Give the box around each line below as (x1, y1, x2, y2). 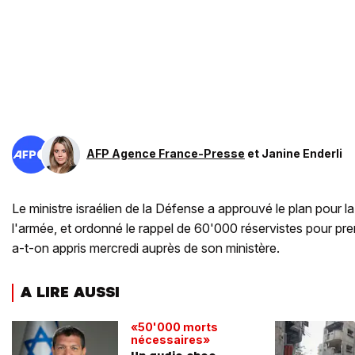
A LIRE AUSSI (20, 282, 120, 302)
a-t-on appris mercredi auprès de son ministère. (12, 240, 280, 256)
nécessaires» (131, 332, 210, 346)
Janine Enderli (261, 147, 342, 160)
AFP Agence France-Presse (86, 147, 245, 160)
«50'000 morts (131, 319, 218, 334)
